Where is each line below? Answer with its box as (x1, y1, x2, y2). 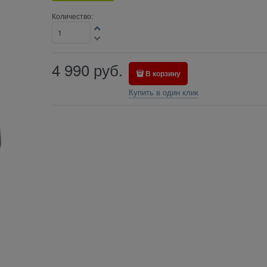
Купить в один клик (128, 86, 198, 98)
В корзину (145, 68, 181, 79)
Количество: (51, 11, 93, 21)
